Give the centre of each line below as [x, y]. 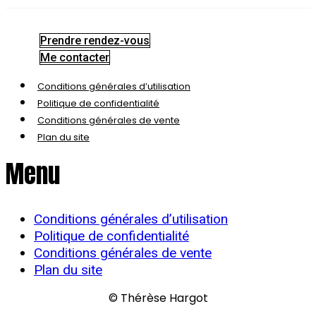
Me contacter [75, 57]
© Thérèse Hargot [158, 298]
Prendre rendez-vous [95, 40]
